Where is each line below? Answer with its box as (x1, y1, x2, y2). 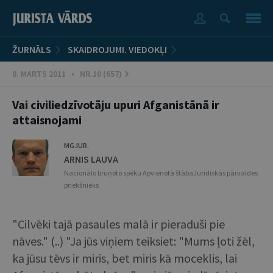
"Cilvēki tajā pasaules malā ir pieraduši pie (12, 216, 225, 232)
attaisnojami (12, 112, 82, 127)
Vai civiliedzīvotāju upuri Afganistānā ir (12, 97, 219, 112)
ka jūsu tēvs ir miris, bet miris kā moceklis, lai (12, 250, 237, 266)
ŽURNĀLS (12, 43, 51, 55)
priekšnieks (64, 180, 100, 190)
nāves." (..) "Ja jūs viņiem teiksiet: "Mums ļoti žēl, (12, 233, 255, 249)
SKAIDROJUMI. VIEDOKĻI (68, 43, 167, 55)
